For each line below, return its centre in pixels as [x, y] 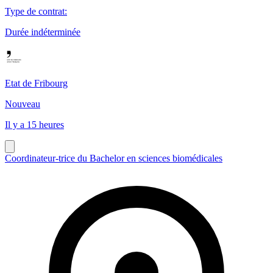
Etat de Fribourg [36, 83]
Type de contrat [35, 11]
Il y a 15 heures [34, 124]
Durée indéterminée [43, 32]
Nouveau [23, 104]
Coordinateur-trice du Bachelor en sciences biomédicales [114, 158]
